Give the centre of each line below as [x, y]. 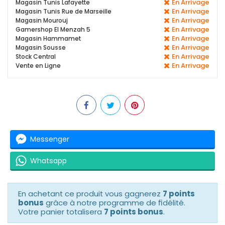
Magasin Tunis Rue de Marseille [64, 12]
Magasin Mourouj [42, 21]
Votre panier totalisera [61, 212]
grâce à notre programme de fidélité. [115, 203]
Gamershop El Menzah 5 [53, 30]
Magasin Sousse [41, 48]
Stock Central [36, 57]
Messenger [50, 139]
